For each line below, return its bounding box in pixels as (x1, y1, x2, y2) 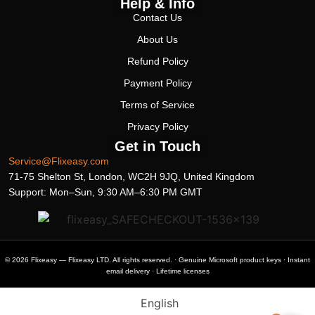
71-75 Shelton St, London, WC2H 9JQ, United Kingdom (8, 171, 255, 183)
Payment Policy (123, 77, 192, 89)
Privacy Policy (127, 121, 188, 133)
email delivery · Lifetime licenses (105, 267, 210, 276)
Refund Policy (127, 56, 188, 67)
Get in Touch (115, 139, 200, 155)
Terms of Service (120, 99, 195, 111)
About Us (137, 34, 178, 46)
